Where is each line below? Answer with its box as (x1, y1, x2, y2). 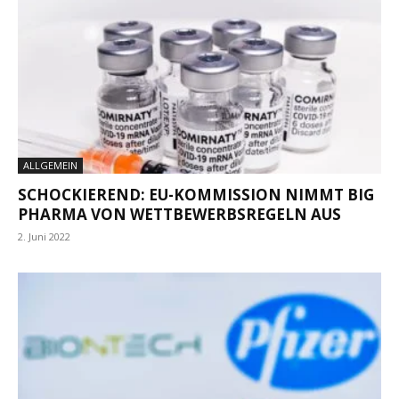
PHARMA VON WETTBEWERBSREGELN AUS (18, 203, 341, 224)
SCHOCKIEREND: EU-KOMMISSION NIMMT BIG (18, 183, 374, 205)
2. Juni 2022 (18, 229, 70, 243)
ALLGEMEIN (23, 158, 77, 172)
